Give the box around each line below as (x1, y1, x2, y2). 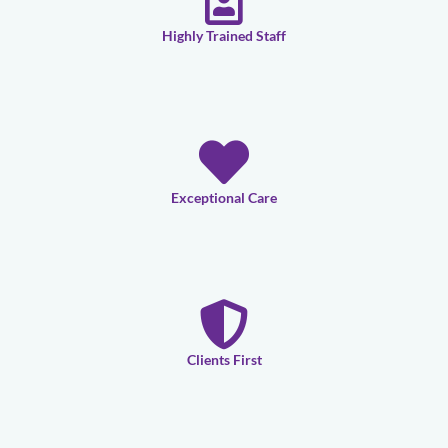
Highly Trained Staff (162, 27, 286, 45)
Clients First (186, 351, 262, 369)
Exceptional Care (171, 189, 277, 207)
